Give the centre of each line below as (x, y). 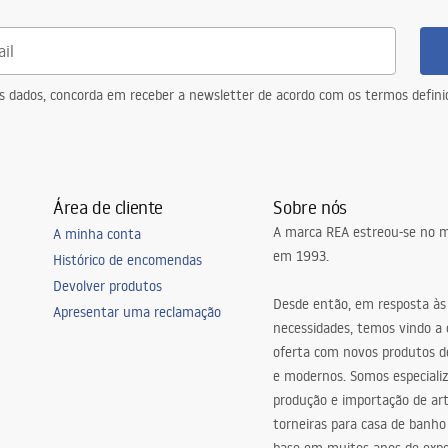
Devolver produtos (107, 286)
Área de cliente (107, 207)
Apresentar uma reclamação (136, 312)
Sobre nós (310, 207)
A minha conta (96, 234)
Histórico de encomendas (127, 260)
